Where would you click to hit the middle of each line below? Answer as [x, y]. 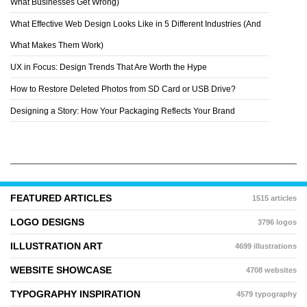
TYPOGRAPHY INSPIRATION [75, 294]
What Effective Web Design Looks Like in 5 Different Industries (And [136, 24]
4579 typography [267, 294]
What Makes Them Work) [57, 45]
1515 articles [274, 198]
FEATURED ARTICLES [61, 198]
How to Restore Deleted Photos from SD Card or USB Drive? [123, 89]
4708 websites [271, 270]
